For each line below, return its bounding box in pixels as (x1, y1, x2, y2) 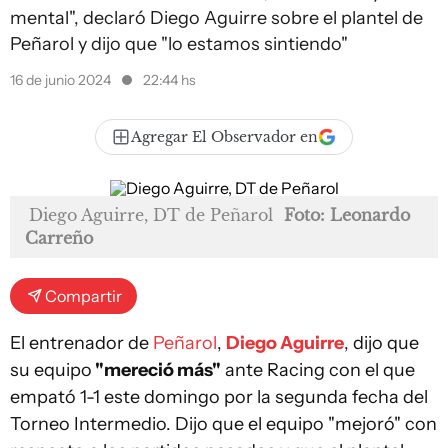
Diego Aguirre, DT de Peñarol (29, 205, 273, 225)
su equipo (10, 359, 92, 381)
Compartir (45, 286, 122, 306)
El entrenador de (10, 332, 153, 354)
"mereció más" (92, 359, 221, 381)
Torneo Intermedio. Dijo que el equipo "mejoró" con (10, 413, 437, 435)
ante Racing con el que (221, 359, 415, 381)
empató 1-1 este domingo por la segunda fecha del (10, 386, 428, 408)
